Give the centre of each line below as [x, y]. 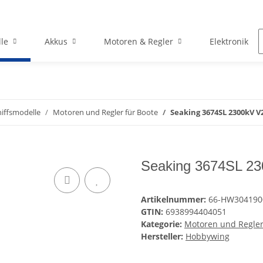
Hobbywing [208, 237]
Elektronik [229, 42]
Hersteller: [162, 237]
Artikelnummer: [175, 200]
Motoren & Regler [138, 42]
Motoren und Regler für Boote [105, 112]
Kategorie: [163, 224]
